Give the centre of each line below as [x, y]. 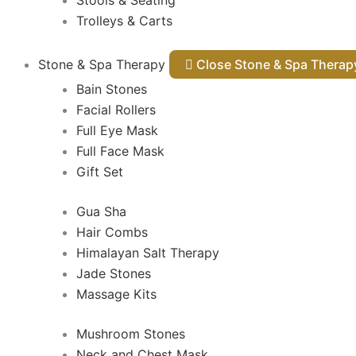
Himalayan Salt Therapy [148, 253]
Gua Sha [101, 211]
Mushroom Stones [131, 334]
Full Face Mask [120, 151]
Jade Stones [114, 273]
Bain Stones [112, 89]
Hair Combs [112, 232]
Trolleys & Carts [124, 21]
